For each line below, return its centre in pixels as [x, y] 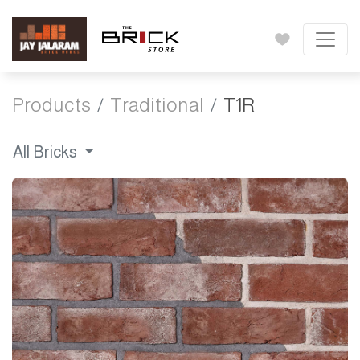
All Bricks [47, 152]
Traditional [157, 105]
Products [51, 105]
